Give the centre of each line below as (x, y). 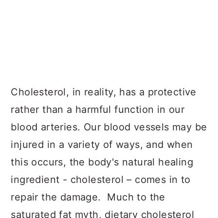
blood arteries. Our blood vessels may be (109, 127)
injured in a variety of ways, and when (102, 145)
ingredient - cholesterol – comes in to (101, 180)
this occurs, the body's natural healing (102, 162)
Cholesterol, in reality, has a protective (104, 92)
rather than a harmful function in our (98, 109)
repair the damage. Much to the (88, 197)
